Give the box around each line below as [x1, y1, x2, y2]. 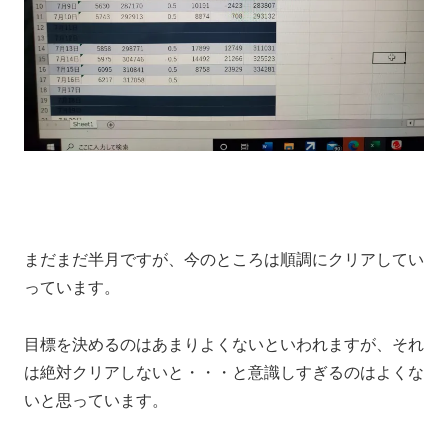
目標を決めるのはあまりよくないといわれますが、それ [24, 335, 424, 353]
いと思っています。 [24, 391, 168, 409]
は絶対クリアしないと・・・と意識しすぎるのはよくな [24, 363, 424, 381]
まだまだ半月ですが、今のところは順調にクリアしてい [24, 251, 424, 269]
